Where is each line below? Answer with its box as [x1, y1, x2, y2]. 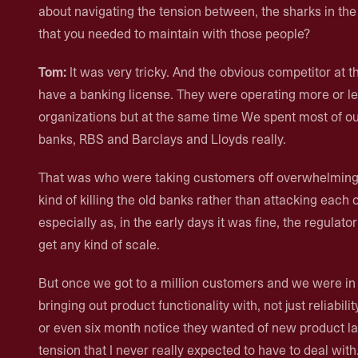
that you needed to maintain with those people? [38, 25, 310, 42]
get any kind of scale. [38, 236, 160, 253]
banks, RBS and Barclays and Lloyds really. [38, 130, 286, 148]
